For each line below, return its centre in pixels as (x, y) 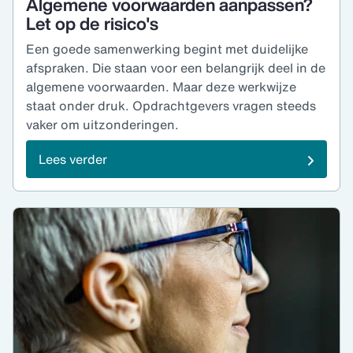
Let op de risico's (92, 24)
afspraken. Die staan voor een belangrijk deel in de (176, 68)
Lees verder (73, 160)
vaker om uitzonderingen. (102, 125)
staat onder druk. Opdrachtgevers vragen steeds (171, 106)
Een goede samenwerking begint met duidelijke (167, 49)
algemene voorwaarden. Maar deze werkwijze (161, 87)
